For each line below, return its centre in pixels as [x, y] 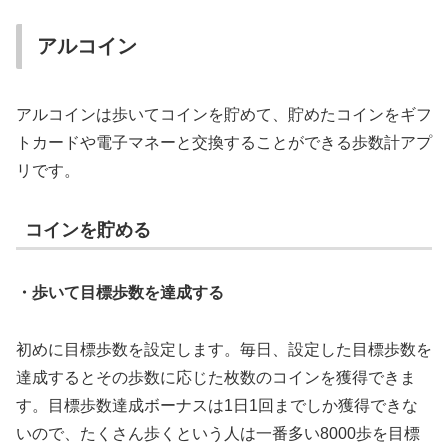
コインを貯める [88, 230]
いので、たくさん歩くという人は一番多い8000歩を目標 [218, 433]
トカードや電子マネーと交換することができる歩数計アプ [224, 143]
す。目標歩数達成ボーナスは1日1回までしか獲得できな [217, 405]
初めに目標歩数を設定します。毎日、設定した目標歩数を [224, 349]
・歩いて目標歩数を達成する [120, 292]
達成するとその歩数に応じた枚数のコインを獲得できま [216, 377]
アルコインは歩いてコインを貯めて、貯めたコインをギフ [224, 115]
